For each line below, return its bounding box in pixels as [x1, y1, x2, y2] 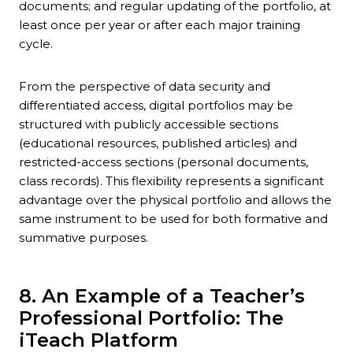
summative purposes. [19, 230, 148, 246]
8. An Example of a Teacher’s [19, 284, 305, 308]
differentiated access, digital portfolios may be [19, 98, 293, 113]
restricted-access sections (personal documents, [19, 154, 308, 170]
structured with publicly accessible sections [19, 117, 278, 132]
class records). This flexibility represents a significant [19, 173, 324, 189]
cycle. [19, 36, 53, 52]
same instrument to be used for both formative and [19, 211, 328, 227]
